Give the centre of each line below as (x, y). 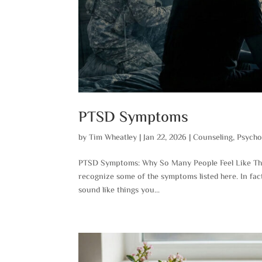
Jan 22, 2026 (165, 138)
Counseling (213, 138)
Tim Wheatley (113, 138)
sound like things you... (119, 190)
